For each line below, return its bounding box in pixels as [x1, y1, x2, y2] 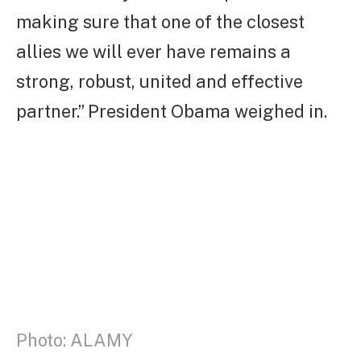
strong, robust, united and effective [16, 71, 303, 93]
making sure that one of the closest [16, 11, 305, 33]
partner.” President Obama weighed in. [16, 101, 327, 122]
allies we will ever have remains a [16, 41, 291, 63]
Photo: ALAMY [16, 329, 133, 351]
